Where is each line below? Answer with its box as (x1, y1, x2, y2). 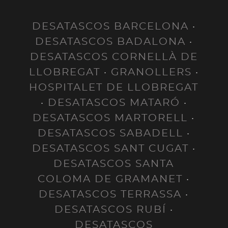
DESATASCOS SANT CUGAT (32, 144, 189, 154)
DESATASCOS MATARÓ (47, 98, 180, 108)
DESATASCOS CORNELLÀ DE (30, 52, 198, 63)
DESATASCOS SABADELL (37, 128, 183, 139)
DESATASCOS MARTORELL (33, 113, 188, 124)
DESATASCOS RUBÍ (54, 205, 166, 215)
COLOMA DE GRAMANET (38, 174, 183, 185)
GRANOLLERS (110, 67, 192, 78)
